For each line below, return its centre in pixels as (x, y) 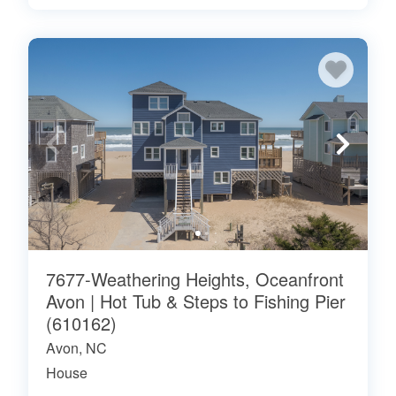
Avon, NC (76, 347)
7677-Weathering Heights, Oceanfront (195, 278)
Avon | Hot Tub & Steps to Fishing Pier (196, 301)
